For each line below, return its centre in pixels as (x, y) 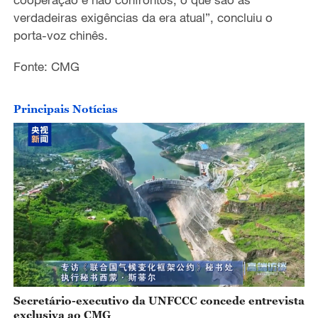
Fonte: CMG (46, 67)
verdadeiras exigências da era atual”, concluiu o (143, 18)
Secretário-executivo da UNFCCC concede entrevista (159, 301)
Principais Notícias (65, 109)
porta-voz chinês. (60, 35)
